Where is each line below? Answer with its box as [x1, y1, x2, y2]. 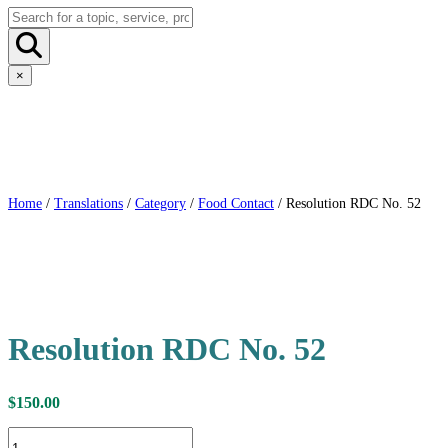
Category [135, 196, 186, 211]
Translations [54, 196, 123, 211]
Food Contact [198, 196, 274, 211]
